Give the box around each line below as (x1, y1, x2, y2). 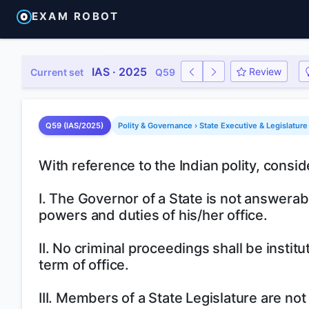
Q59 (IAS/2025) (46, 121, 104, 130)
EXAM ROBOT (31, 10, 119, 23)
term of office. (39, 257, 130, 273)
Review (249, 66, 281, 77)
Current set (30, 66, 83, 78)
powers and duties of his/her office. (39, 207, 268, 223)
